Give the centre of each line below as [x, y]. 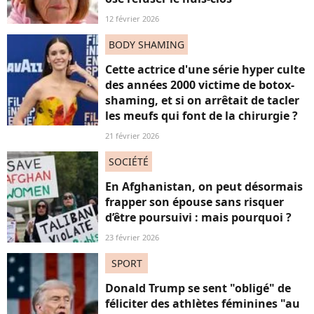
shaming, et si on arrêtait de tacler [202, 100]
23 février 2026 [132, 237]
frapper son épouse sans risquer [194, 202]
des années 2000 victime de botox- [200, 85]
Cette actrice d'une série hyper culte [205, 69]
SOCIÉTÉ [129, 162]
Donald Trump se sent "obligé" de [198, 288]
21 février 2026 [132, 136]
